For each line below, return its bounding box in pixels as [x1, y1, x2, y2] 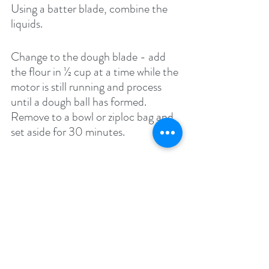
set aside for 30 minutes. [11, 123, 125, 141]
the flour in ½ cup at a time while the [11, 63, 181, 81]
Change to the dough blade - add [11, 48, 168, 66]
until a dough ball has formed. [11, 93, 149, 111]
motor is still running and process [11, 78, 164, 96]
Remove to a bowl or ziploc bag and [11, 108, 176, 126]
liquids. [11, 15, 43, 33]
